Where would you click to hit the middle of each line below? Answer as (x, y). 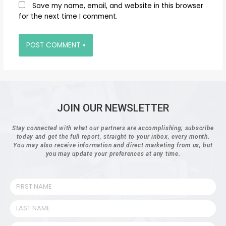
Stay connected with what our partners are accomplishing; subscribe (113, 128)
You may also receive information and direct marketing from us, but (113, 145)
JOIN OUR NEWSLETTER (113, 108)
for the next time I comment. (68, 16)
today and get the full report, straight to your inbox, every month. (113, 136)
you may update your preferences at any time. (113, 154)
